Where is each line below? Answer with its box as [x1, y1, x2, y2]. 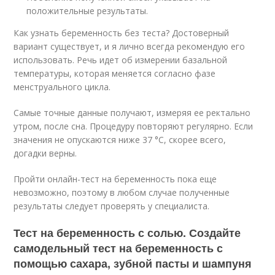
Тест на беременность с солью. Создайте [14, 225, 241, 241]
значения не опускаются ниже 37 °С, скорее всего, [14, 134, 227, 145]
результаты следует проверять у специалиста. [14, 200, 210, 212]
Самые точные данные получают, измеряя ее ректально [14, 107, 251, 118]
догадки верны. [14, 147, 77, 159]
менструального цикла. [14, 81, 111, 93]
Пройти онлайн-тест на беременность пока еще [14, 173, 217, 185]
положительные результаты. [26, 5, 149, 17]
